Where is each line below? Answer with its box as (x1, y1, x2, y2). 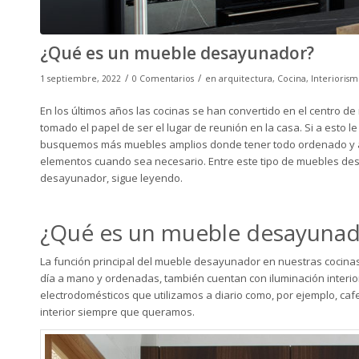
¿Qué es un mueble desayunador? (40, 42, 314, 64)
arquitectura (219, 73, 272, 84)
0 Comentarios (132, 73, 194, 84)
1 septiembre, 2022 (40, 73, 121, 84)
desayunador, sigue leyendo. (40, 171, 183, 186)
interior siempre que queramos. (40, 305, 195, 320)
